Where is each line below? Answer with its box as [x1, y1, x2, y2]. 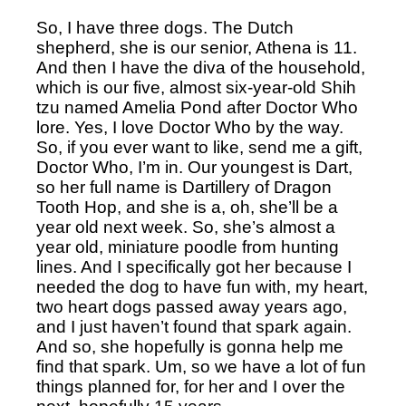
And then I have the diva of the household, [36, 58, 365, 78]
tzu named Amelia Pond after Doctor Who [36, 98, 358, 118]
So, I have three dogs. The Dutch [36, 18, 294, 38]
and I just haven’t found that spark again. [36, 317, 352, 337]
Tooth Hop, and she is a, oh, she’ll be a [36, 198, 338, 217]
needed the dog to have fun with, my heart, [36, 277, 368, 297]
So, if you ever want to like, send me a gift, [36, 138, 362, 158]
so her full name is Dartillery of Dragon [36, 178, 332, 198]
